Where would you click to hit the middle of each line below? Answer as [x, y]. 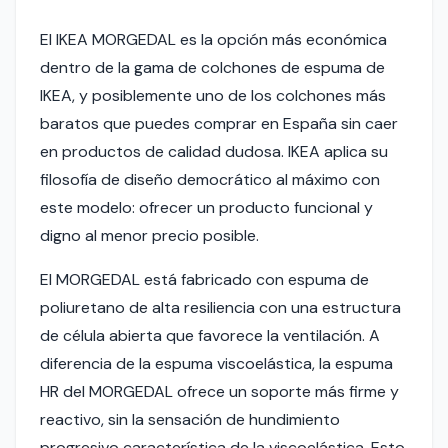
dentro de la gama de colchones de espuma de [212, 67]
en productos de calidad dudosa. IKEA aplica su [214, 151]
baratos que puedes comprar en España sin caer [219, 123]
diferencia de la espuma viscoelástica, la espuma [216, 363]
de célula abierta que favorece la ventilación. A [210, 335]
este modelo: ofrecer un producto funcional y [206, 207]
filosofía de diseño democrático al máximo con [210, 179]
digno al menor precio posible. [149, 235]
